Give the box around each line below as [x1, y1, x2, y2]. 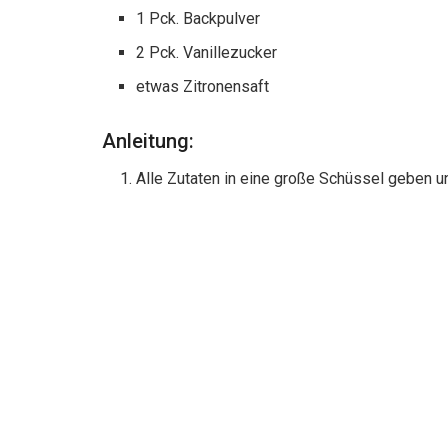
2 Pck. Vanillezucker [136, 42, 278, 62]
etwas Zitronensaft [136, 76, 270, 96]
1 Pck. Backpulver [136, 8, 261, 28]
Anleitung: [102, 129, 194, 154]
